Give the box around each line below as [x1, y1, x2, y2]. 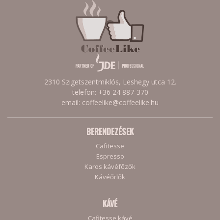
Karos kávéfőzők [84, 162, 136, 171]
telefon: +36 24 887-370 [72, 87, 148, 97]
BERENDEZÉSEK [86, 125, 134, 137]
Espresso [96, 151, 124, 161]
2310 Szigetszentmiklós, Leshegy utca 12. [44, 77, 176, 86]
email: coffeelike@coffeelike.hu [61, 97, 159, 107]
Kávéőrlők [95, 172, 125, 181]
